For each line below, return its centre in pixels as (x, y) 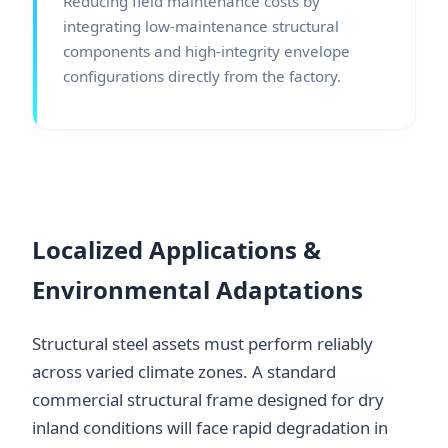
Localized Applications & (176, 249)
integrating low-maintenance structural (201, 25)
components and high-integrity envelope (206, 50)
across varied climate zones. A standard (184, 371)
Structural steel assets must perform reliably (202, 343)
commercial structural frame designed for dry (208, 399)
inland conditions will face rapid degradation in (210, 427)
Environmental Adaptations (197, 289)
